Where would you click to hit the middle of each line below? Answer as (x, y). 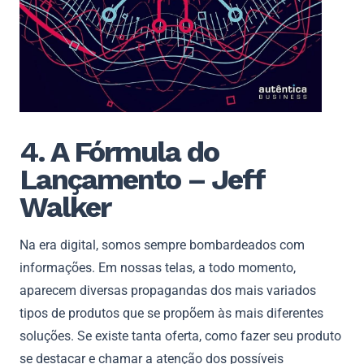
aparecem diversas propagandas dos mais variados (168, 291)
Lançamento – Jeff (142, 180)
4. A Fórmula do (119, 152)
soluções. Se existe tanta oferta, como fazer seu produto (180, 336)
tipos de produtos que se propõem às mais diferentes (171, 314)
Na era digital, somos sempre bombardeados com (162, 245)
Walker (65, 208)
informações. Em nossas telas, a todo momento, (158, 268)
